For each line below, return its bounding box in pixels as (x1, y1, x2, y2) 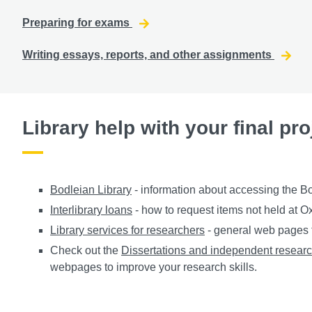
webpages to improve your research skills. (50, 261, 257, 274)
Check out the (50, 244, 121, 257)
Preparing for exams (22, 16, 132, 29)
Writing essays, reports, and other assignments (22, 49, 274, 61)
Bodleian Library (50, 184, 132, 196)
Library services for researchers (50, 224, 205, 237)
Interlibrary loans (50, 204, 132, 217)
